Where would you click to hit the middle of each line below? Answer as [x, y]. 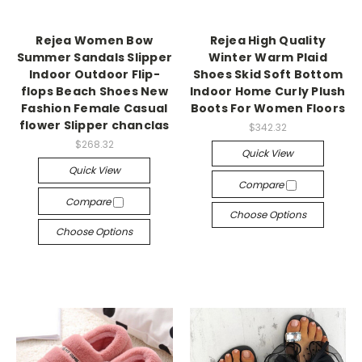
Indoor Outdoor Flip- [94, 75]
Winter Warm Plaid [267, 58]
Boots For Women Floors [267, 109]
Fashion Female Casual [95, 109]
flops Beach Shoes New [94, 92]
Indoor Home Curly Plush [267, 92]
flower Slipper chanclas [94, 126]
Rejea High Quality [267, 41]
